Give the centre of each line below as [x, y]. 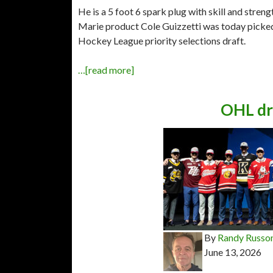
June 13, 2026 [233, 252]
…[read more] [106, 69]
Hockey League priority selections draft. [162, 40]
